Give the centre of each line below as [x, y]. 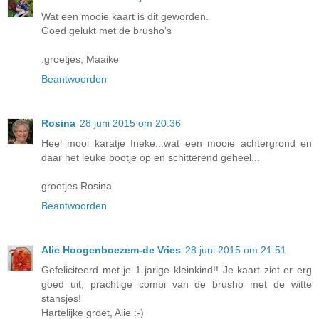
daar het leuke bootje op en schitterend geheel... [151, 158]
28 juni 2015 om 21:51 [236, 250]
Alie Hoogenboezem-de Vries [111, 250]
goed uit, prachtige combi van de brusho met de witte [177, 284]
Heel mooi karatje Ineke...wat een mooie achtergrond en [177, 143]
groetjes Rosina [77, 186]
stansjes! [61, 299]
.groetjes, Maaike [80, 59]
